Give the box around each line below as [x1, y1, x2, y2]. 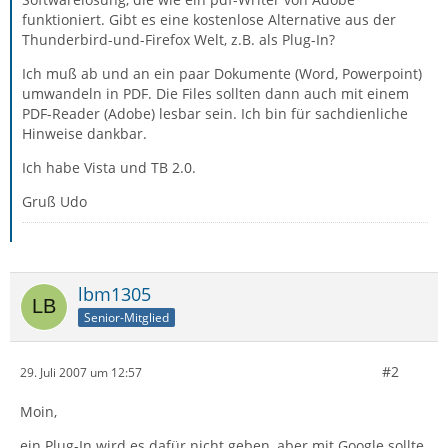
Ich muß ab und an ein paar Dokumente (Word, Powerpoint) [22, 64, 422, 83]
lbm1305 [78, 282, 151, 306]
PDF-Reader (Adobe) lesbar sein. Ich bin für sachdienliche [22, 104, 408, 123]
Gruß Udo [22, 192, 87, 211]
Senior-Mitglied [84, 308, 169, 326]
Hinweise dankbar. [22, 124, 147, 143]
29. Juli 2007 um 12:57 [20, 363, 142, 381]
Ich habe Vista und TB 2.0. [22, 158, 196, 177]
